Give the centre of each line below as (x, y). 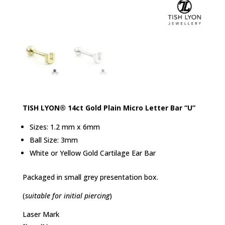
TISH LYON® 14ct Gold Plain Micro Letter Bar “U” (109, 107)
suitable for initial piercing (67, 195)
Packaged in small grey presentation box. (90, 177)
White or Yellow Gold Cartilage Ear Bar (92, 153)
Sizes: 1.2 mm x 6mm (65, 127)
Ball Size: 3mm (53, 140)
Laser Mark (41, 214)
